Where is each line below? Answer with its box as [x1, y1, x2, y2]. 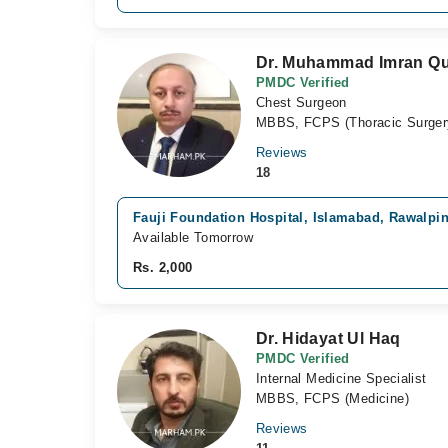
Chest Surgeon [255, 95, 347, 110]
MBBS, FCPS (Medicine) [255, 391, 409, 406]
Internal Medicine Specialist [255, 371, 427, 386]
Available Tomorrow [133, 230, 254, 245]
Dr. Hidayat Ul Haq [255, 330, 401, 347]
